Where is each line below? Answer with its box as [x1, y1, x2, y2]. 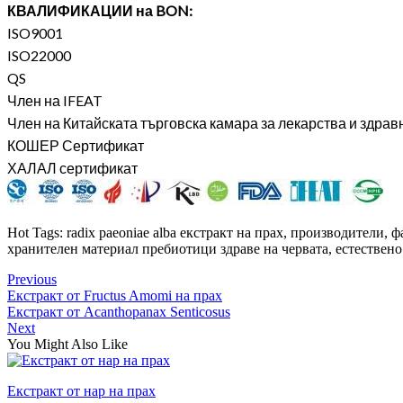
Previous [7, 271, 57, 287]
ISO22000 [7, 46, 71, 64]
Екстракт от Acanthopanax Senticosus [7, 303, 230, 319]
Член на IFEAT [7, 91, 103, 109]
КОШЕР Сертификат [7, 136, 144, 154]
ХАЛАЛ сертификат [7, 158, 138, 176]
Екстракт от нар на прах [7, 382, 156, 399]
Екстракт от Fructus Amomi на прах [7, 287, 222, 303]
